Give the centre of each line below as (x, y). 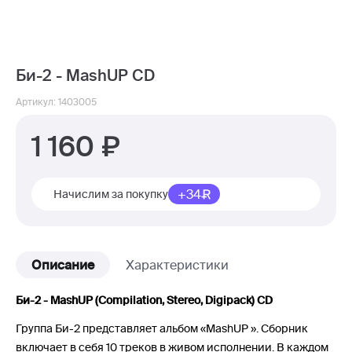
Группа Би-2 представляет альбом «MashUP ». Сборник (162, 328)
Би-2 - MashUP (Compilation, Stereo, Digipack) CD (144, 300)
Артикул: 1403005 (56, 102)
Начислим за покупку (111, 194)
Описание (63, 265)
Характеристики (177, 265)
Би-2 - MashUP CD (85, 75)
